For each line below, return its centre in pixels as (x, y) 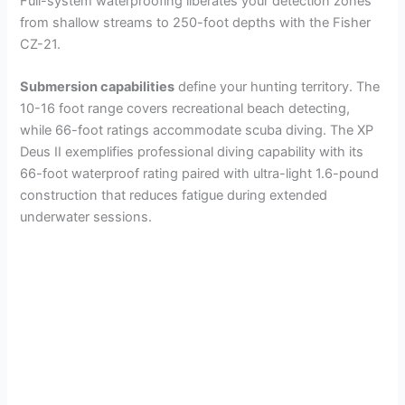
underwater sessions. (86, 217)
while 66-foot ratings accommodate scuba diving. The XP (197, 130)
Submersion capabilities (98, 86)
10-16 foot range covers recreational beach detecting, (185, 108)
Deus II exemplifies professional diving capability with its (192, 151)
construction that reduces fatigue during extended (174, 195)
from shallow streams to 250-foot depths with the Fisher (196, 22)
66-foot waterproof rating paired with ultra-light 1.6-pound (200, 173)
